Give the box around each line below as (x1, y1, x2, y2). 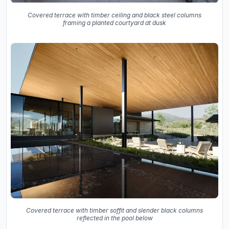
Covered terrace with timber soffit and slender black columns (26, 207, 203, 215)
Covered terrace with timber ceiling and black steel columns (28, 11, 201, 19)
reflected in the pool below (76, 214, 153, 222)
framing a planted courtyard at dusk (63, 18, 166, 27)
